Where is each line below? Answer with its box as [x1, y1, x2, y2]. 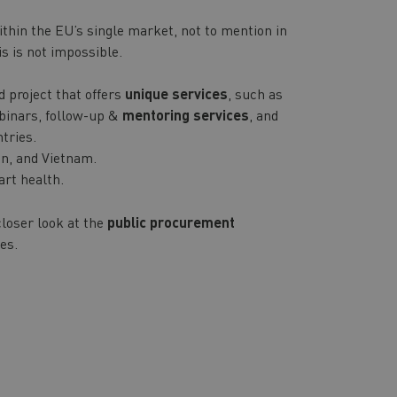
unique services [124, 83, 228, 103]
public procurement [103, 212, 235, 231]
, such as [227, 83, 283, 103]
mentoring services [121, 105, 249, 124]
